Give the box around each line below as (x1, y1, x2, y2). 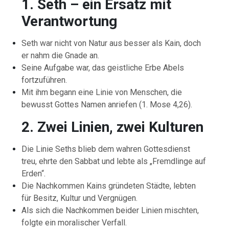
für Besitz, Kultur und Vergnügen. (21, 193, 138, 203)
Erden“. (21, 168, 46, 178)
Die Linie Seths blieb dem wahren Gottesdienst (21, 144, 191, 154)
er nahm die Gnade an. (21, 50, 100, 60)
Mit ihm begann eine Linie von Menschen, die (21, 87, 182, 97)
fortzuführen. (21, 75, 67, 85)
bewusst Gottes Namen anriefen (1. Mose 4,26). (21, 99, 193, 109)
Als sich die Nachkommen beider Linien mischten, (21, 205, 199, 215)
